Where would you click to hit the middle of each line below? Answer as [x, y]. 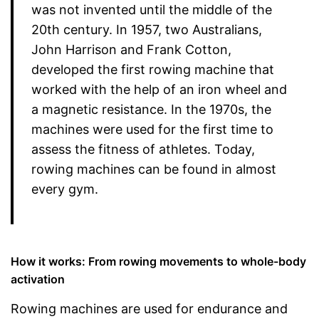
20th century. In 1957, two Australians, [147, 30]
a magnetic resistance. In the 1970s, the [151, 109]
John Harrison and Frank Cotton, [131, 49]
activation [38, 279]
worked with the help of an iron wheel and [159, 89]
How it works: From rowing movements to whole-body [158, 261]
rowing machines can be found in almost [154, 169]
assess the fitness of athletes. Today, [143, 149]
